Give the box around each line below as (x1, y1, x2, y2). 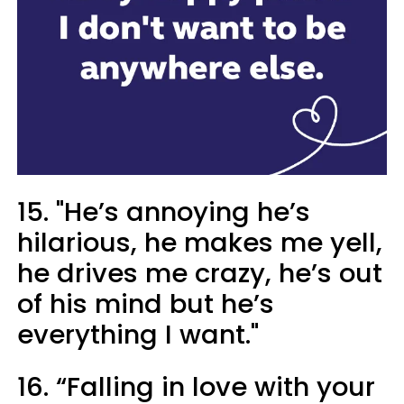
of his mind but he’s (17, 285, 274, 322)
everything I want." (17, 316, 259, 353)
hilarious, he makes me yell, (17, 224, 382, 261)
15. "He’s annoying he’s (17, 193, 310, 230)
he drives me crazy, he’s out (17, 254, 382, 291)
